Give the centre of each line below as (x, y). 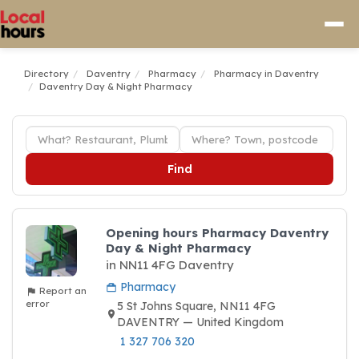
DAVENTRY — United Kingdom (200, 322)
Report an (62, 291)
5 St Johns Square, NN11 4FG (196, 306)
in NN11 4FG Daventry (170, 265)
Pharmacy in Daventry (266, 74)
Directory (46, 74)
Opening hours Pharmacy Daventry (217, 233)
